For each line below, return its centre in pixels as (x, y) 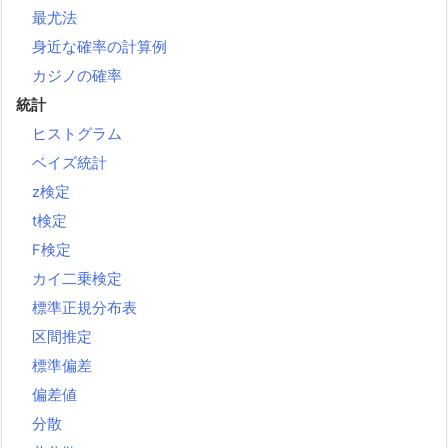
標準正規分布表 (84, 307)
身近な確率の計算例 (99, 46)
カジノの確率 (77, 75)
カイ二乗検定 (77, 278)
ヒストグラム (77, 133)
